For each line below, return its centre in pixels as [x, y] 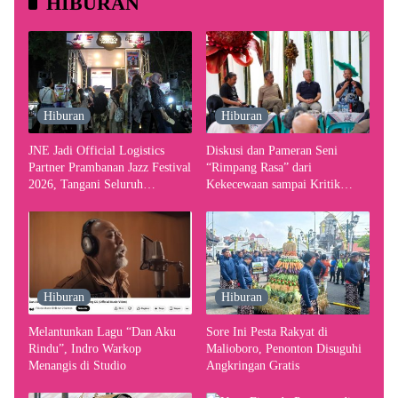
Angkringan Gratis [253, 365]
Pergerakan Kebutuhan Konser [105, 202]
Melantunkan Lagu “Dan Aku [102, 331]
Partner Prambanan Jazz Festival [110, 168]
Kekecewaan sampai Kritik [273, 185]
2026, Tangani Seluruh [86, 185]
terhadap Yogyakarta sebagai [277, 202]
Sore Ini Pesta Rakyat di [267, 331]
